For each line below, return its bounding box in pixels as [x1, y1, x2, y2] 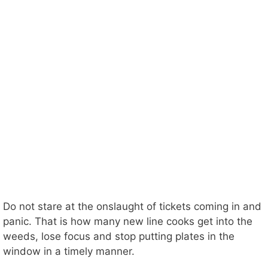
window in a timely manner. [3, 245, 135, 258]
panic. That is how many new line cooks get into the [3, 215, 252, 228]
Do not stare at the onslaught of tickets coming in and [3, 200, 261, 213]
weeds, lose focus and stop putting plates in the [3, 230, 234, 243]
